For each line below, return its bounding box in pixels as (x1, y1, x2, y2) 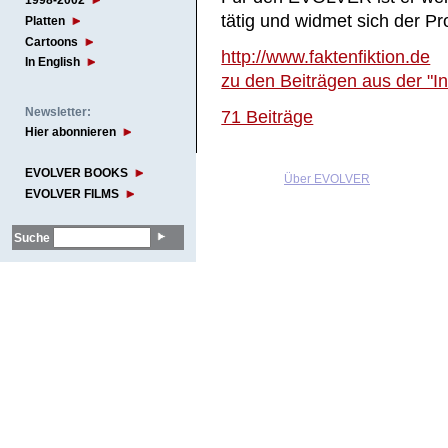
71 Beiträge (221, 106, 314, 127)
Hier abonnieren (25, 125, 116, 140)
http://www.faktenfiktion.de (221, 46, 431, 67)
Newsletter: (25, 104, 91, 119)
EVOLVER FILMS (25, 187, 119, 202)
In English (25, 55, 80, 70)
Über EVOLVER (284, 172, 370, 187)
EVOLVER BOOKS (25, 166, 128, 181)
